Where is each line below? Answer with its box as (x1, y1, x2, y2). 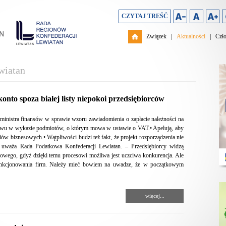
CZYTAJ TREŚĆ (122, 13, 168, 20)
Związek (146, 33, 166, 40)
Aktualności (177, 33, 205, 40)
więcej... (145, 193, 164, 199)
